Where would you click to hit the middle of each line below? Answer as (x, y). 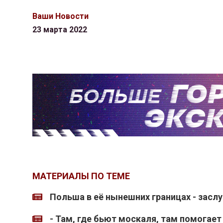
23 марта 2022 (59, 30)
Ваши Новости (60, 16)
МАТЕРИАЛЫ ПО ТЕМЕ (81, 176)
